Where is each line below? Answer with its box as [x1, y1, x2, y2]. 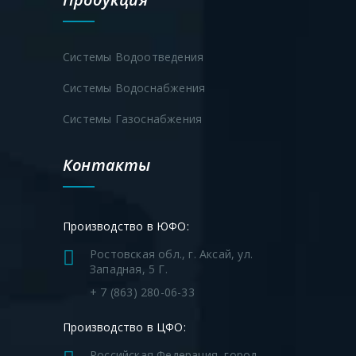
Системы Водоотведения [63, 48, 204, 64]
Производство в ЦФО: [63, 319, 186, 335]
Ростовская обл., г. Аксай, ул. [90, 246, 253, 261]
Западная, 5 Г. [90, 261, 168, 277]
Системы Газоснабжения [63, 110, 203, 126]
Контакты [63, 153, 151, 176]
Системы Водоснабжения [63, 79, 206, 95]
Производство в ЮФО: [63, 219, 189, 234]
